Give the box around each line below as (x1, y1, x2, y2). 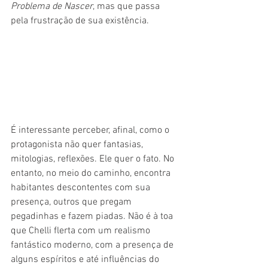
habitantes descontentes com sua (11, 181, 153, 194)
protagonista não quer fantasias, (11, 138, 145, 151)
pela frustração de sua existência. (11, 14, 149, 27)
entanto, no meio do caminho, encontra (11, 167, 173, 179)
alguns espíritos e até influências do (11, 253, 162, 266)
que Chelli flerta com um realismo (11, 224, 153, 237)
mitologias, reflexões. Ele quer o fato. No (11, 153, 176, 165)
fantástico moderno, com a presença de (11, 239, 176, 251)
